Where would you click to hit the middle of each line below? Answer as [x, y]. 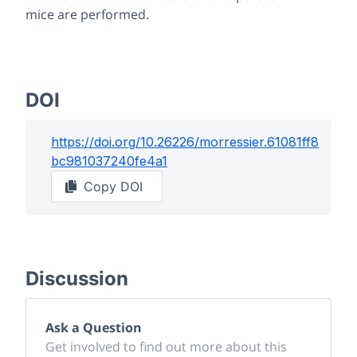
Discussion [77, 279]
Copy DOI [113, 186]
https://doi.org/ [96, 142]
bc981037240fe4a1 [109, 161]
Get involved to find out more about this [166, 347]
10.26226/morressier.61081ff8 [229, 142]
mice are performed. [87, 14]
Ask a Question [94, 328]
